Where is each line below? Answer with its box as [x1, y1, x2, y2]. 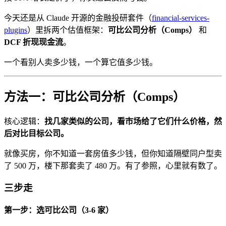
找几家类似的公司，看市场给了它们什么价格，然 [44, 117, 222, 126]
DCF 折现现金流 [4, 37, 63, 46]
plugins [4, 25, 27, 34]
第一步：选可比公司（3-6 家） [4, 206, 114, 215]
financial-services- [152, 13, 209, 22]
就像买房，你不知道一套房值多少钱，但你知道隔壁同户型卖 [4, 149, 222, 158]
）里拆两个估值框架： [27, 25, 108, 34]
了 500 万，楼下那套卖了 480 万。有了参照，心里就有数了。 [4, 161, 222, 170]
